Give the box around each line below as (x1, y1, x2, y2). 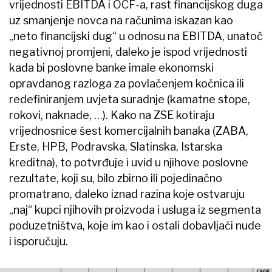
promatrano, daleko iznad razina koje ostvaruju (9, 187, 245, 200)
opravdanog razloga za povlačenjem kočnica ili (9, 76, 244, 90)
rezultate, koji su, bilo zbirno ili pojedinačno (9, 171, 222, 185)
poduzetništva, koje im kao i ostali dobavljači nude (9, 219, 261, 232)
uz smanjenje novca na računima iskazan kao (9, 13, 233, 27)
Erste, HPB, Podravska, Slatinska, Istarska (9, 140, 222, 153)
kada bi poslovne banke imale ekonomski (9, 61, 214, 74)
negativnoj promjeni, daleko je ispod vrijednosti (9, 45, 247, 58)
